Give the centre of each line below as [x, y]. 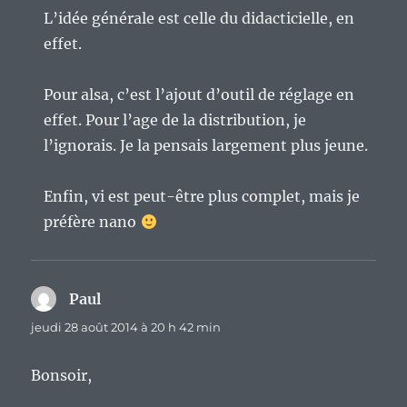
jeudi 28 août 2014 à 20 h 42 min [126, 328]
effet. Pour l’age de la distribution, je [175, 120]
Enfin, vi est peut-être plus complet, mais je [202, 197]
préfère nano [92, 222]
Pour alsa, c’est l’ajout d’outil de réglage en [199, 95]
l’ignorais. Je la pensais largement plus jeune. [206, 146]
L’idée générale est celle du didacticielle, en [199, 19]
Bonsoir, [62, 376]
